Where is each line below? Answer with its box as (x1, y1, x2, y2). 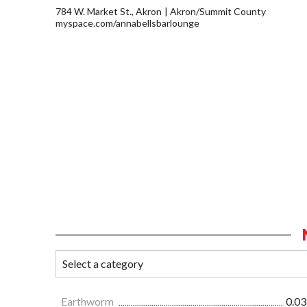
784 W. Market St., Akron (56, 5, 162, 18)
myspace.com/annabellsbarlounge (56, 17, 199, 29)
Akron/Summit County (170, 5, 266, 18)
